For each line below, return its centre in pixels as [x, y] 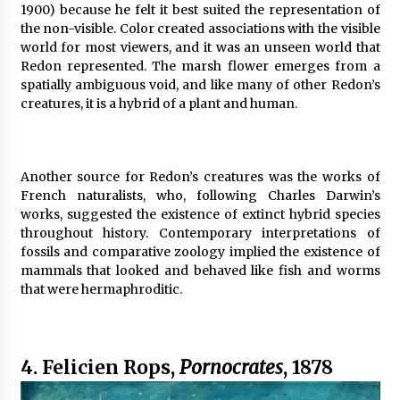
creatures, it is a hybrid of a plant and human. [158, 104]
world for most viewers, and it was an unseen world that [200, 48]
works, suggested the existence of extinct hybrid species [200, 215]
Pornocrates [231, 368]
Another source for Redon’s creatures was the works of [200, 177]
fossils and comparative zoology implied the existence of [200, 252]
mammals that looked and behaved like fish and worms [200, 271]
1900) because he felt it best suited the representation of [200, 10]
